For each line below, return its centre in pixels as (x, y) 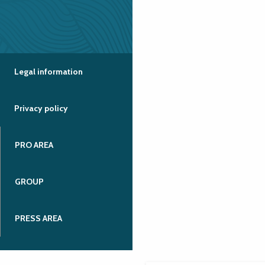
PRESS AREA (38, 219)
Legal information (49, 72)
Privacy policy (41, 109)
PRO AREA (34, 145)
